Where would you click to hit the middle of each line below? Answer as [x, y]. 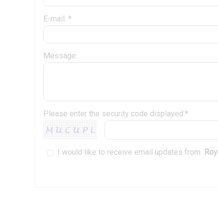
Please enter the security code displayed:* [116, 114]
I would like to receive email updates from [130, 152]
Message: [60, 56]
